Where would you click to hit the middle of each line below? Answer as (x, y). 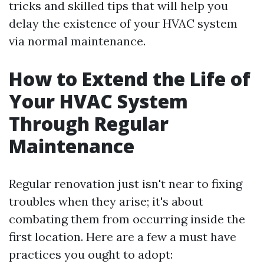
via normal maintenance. (77, 41)
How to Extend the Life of (130, 79)
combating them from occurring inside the (127, 219)
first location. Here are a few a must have (123, 237)
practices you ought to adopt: (91, 254)
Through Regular (89, 123)
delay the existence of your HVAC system (123, 23)
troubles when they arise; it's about (106, 201)
